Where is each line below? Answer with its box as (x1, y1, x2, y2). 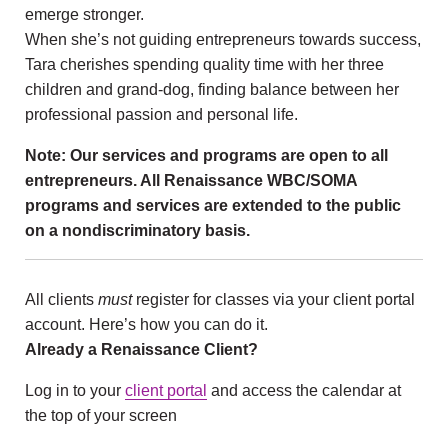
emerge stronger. (25, 6, 144, 24)
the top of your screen (25, 407, 177, 425)
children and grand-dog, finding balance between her (25, 81, 399, 99)
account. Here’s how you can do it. (25, 316, 268, 334)
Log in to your (25, 382, 125, 400)
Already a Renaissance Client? (25, 341, 258, 359)
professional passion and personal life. (25, 106, 298, 124)
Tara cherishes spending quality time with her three (25, 56, 384, 74)
